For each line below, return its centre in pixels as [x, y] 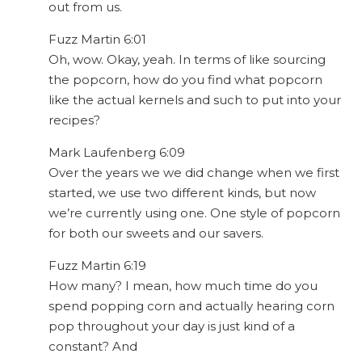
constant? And [93, 347]
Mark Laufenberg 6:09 [117, 153]
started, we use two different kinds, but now [182, 193]
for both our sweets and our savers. [156, 234]
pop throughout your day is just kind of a [172, 326]
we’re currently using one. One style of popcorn [194, 213]
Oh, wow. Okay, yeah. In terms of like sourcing [187, 60]
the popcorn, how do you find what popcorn [185, 80]
